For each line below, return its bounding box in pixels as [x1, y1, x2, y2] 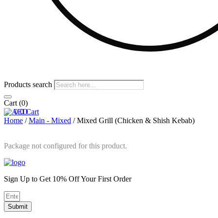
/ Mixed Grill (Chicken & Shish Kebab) [71, 116, 195, 125]
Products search [4, 80, 54, 89]
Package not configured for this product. [4, 142, 127, 150]
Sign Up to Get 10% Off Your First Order [4, 175, 131, 183]
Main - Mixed [29, 116, 71, 125]
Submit [8, 203, 28, 210]
